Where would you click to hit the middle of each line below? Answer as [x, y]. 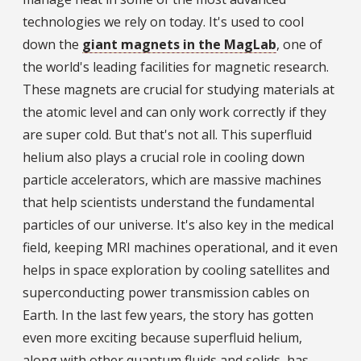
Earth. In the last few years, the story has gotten [168, 315]
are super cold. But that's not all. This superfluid [167, 135]
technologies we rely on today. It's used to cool [163, 22]
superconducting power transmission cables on [166, 293]
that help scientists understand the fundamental [168, 203]
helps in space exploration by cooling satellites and [176, 270]
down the [52, 45]
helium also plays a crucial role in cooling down [164, 158]
